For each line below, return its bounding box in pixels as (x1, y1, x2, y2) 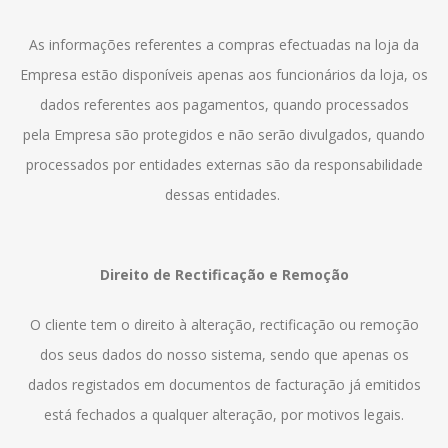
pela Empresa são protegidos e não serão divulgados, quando (23, 125, 425, 144)
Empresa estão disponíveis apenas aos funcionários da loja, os (20, 65, 428, 84)
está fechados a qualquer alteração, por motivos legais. (44, 405, 404, 424)
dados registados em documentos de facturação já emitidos (27, 375, 421, 394)
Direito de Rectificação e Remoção (99, 265, 349, 284)
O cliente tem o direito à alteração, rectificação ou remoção (29, 315, 419, 334)
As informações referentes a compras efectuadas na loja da (29, 35, 419, 54)
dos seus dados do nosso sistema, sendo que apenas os (39, 345, 409, 364)
